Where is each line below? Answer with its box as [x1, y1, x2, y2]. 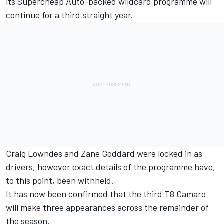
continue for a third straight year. [6, 9, 133, 20]
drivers [6, 161, 33, 172]
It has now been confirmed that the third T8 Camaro [6, 188, 206, 199]
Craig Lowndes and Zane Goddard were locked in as [6, 147, 202, 159]
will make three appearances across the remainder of [6, 201, 209, 213]
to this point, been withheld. [6, 174, 114, 186]
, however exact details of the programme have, [33, 161, 215, 172]
